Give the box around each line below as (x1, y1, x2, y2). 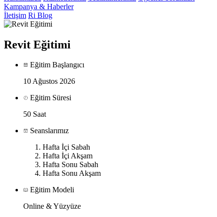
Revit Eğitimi (4, 38, 71, 51)
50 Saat (23, 110, 46, 119)
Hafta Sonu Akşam (43, 169, 101, 178)
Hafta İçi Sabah (43, 143, 90, 152)
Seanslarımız (28, 126, 69, 135)
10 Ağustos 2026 (23, 77, 75, 86)
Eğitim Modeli (28, 186, 74, 194)
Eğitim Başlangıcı (28, 61, 84, 69)
